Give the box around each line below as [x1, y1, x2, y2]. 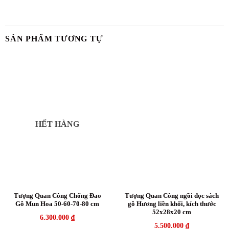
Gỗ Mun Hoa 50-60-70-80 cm [15, 200, 99, 208]
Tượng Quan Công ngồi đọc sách [125, 192, 219, 200]
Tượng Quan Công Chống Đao [13, 192, 101, 200]
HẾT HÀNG [35, 119, 79, 128]
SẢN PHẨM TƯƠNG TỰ [5, 34, 103, 43]
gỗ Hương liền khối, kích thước [127, 200, 216, 208]
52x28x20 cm [152, 208, 191, 216]
